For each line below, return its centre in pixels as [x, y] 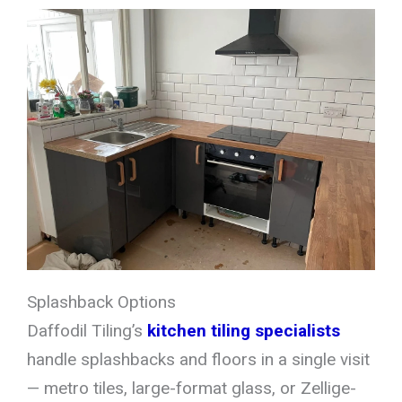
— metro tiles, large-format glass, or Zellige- [192, 388]
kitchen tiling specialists [244, 330]
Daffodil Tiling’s [87, 330]
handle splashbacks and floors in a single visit [198, 359]
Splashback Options [101, 301]
